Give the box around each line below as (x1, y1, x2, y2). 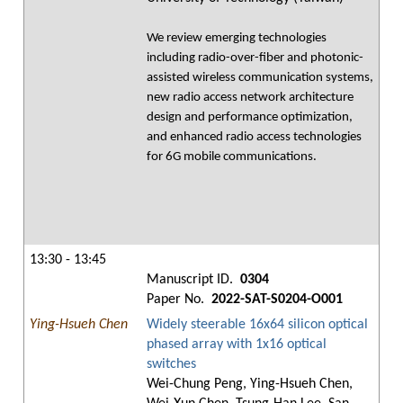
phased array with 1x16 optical (147, 337, 327, 352)
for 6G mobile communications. (147, 150, 317, 164)
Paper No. (147, 292, 208, 307)
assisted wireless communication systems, (147, 71, 373, 85)
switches (147, 357, 196, 372)
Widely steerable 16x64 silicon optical (147, 318, 368, 332)
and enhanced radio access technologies (147, 130, 362, 144)
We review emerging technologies (147, 31, 327, 45)
